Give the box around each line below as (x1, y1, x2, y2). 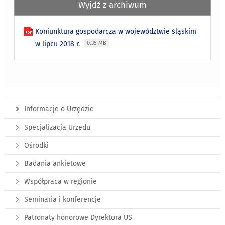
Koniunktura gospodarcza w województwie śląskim (35, 27, 197, 36)
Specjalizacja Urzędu (24, 123, 90, 132)
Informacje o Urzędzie (24, 105, 94, 114)
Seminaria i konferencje (24, 195, 101, 204)
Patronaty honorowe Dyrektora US (24, 213, 132, 222)
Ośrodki (24, 141, 49, 150)
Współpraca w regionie (24, 177, 97, 186)
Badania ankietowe (24, 159, 86, 168)
